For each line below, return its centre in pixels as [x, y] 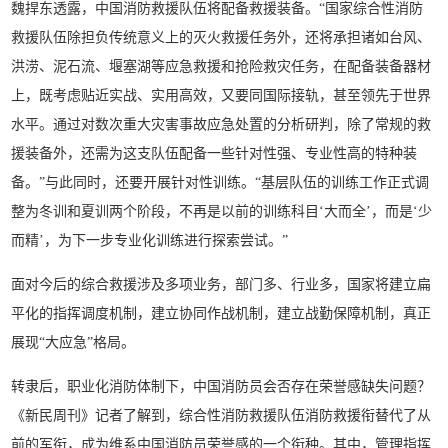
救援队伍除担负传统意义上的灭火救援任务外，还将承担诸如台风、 [221, 37]
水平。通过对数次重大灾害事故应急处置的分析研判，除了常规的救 [221, 124]
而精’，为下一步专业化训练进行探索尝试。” [150, 240]
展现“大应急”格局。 [73, 342]
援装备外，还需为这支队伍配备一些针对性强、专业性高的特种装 [214, 153]
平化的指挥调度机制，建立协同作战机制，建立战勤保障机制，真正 [221, 313]
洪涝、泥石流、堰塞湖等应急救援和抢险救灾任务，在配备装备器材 [221, 66]
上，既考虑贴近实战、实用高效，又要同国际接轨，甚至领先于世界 [221, 95]
